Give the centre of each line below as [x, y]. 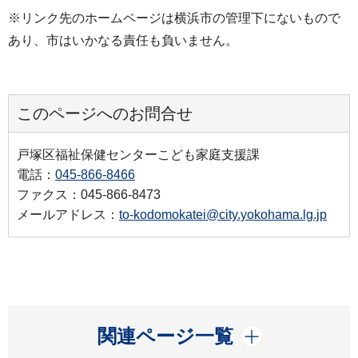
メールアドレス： [68, 214]
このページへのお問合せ [105, 113]
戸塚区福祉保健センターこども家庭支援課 [138, 154]
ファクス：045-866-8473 [89, 194]
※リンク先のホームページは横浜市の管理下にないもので [174, 18]
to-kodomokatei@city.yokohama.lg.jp [223, 214]
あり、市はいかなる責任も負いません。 [123, 41]
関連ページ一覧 [165, 336]
